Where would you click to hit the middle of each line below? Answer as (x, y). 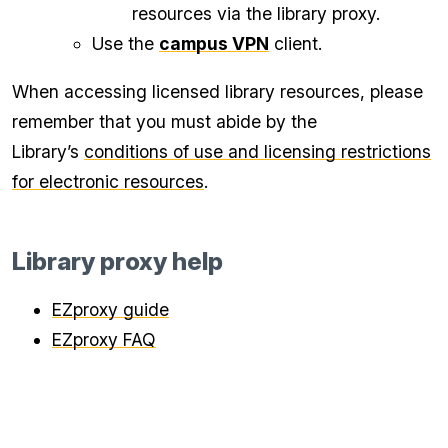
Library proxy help (117, 260)
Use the (125, 44)
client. (295, 44)
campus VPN (214, 44)
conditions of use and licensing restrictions (257, 151)
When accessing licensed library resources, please (217, 91)
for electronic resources (108, 181)
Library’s (48, 151)
